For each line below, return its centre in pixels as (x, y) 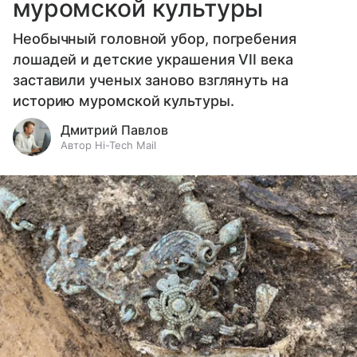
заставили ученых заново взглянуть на (151, 80)
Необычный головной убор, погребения (155, 38)
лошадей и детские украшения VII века (153, 59)
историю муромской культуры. (124, 100)
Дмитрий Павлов (114, 129)
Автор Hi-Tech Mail (108, 145)
